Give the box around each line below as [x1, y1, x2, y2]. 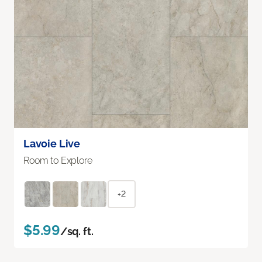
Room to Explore [23, 154, 92, 166]
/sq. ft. [60, 225, 94, 237]
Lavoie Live [23, 137, 81, 150]
